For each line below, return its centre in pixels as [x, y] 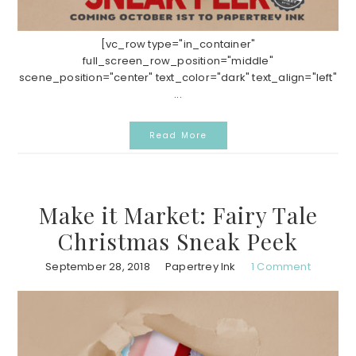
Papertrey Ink [201, 266]
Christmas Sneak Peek [178, 241]
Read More [178, 135]
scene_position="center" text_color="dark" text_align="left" [178, 77]
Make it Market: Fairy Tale [178, 215]
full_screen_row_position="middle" [178, 60]
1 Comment [281, 266]
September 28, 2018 [98, 266]
